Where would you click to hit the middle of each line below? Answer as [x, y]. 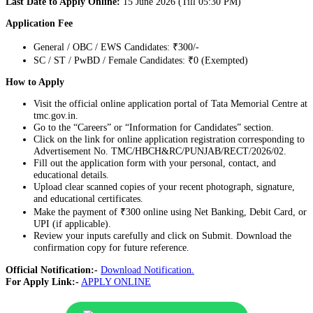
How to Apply [35, 82]
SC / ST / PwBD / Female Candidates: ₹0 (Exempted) [141, 60]
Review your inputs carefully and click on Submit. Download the [162, 236]
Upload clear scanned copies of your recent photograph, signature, [164, 187]
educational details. [71, 175]
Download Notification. [147, 269]
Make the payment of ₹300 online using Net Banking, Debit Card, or [170, 212]
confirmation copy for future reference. [111, 248]
